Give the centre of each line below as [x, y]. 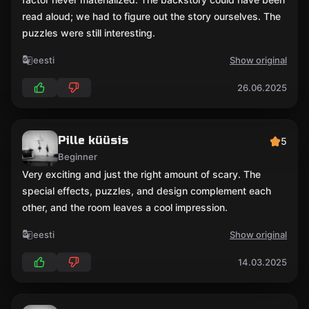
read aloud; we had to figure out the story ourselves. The [151, 16]
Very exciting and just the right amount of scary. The [141, 174]
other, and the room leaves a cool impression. [125, 207]
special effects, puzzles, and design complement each [147, 191]
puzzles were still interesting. [89, 33]
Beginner [78, 157]
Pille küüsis [93, 140]
